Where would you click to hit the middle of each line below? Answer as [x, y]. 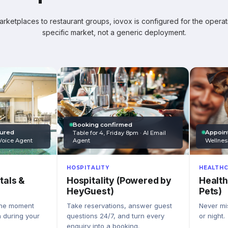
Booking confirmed [103, 124]
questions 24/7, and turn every [116, 216]
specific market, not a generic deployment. [114, 32]
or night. [212, 216]
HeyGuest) [90, 191]
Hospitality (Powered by [119, 180]
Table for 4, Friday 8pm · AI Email [119, 133]
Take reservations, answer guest [119, 205]
